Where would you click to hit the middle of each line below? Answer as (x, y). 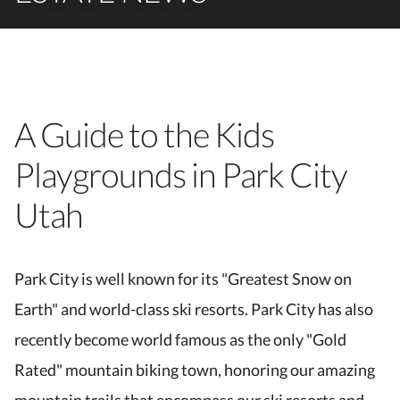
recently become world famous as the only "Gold (180, 339)
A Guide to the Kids (144, 134)
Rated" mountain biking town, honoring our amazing (195, 370)
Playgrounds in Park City (181, 174)
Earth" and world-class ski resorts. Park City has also (194, 309)
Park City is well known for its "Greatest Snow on (183, 279)
